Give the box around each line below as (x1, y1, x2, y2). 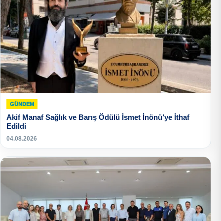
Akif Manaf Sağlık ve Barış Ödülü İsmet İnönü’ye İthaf (6, 112, 189, 121)
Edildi (6, 121, 26, 130)
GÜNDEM (10, 101, 34, 107)
